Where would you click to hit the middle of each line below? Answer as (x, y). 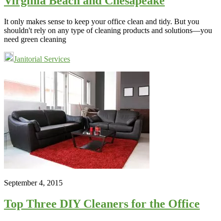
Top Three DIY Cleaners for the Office (102, 203)
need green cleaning (35, 39)
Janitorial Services (42, 59)
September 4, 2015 (33, 183)
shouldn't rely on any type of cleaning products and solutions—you (108, 31)
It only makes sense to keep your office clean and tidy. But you (102, 22)
